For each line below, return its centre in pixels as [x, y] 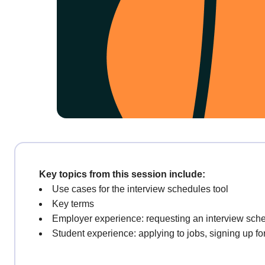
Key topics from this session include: [122, 174]
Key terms [73, 204]
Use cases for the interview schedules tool [140, 189]
